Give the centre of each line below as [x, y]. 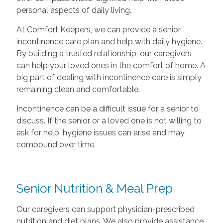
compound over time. [56, 144]
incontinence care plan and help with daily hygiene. [109, 41]
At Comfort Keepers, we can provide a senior [98, 29]
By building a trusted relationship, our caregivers [104, 53]
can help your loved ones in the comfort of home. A [111, 65]
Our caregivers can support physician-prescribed [105, 209]
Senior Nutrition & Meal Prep [94, 188]
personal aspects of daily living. [74, 10]
